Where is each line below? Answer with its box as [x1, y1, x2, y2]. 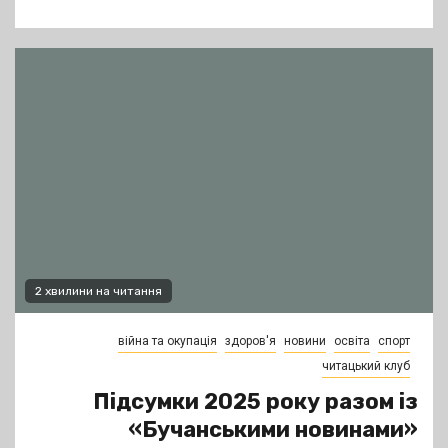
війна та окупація [118, 334, 217, 349]
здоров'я [225, 334, 276, 349]
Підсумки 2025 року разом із [93, 388, 418, 416]
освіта [334, 334, 370, 349]
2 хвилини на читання [35, 284, 162, 299]
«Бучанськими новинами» [128, 416, 418, 444]
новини [284, 334, 326, 349]
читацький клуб [322, 359, 410, 374]
